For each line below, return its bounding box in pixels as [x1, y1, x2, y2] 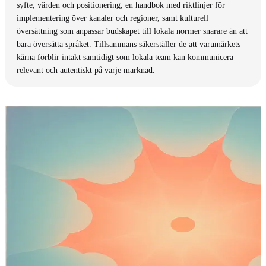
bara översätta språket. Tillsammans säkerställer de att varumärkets [17, 39, 240, 49]
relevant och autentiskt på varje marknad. [17, 65, 155, 75]
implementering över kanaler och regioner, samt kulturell [17, 13, 208, 23]
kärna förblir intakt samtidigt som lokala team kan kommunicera [17, 52, 233, 62]
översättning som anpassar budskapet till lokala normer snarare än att [17, 26, 248, 36]
